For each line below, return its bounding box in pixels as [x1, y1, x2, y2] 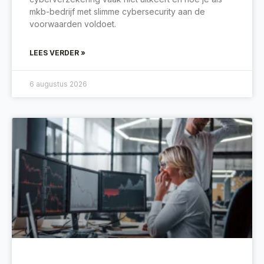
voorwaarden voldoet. [29, 19, 116, 29]
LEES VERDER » [29, 48, 85, 58]
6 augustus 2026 [29, 80, 87, 89]
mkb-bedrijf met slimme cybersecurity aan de [29, 6, 205, 17]
